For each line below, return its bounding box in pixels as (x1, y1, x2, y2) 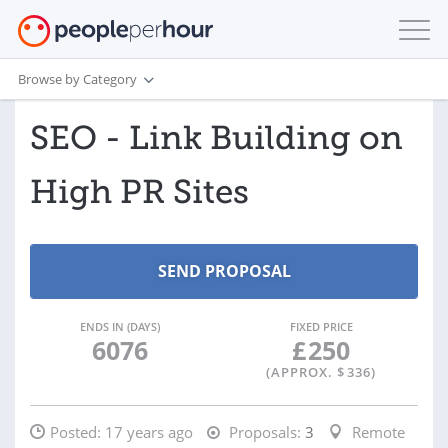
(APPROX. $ (266, 363, 345, 381)
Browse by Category (18, 69, 137, 88)
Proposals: (225, 422, 301, 442)
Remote (352, 422, 405, 442)
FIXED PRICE (289, 319, 353, 334)
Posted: (50, 422, 105, 442)
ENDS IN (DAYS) (79, 319, 160, 334)
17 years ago (105, 422, 193, 442)
